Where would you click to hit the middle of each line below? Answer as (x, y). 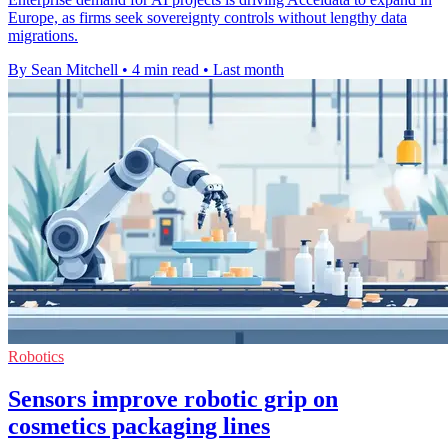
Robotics (36, 357)
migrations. (43, 36)
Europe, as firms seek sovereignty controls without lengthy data (207, 18)
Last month (248, 70)
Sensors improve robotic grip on (173, 398)
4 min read (165, 70)
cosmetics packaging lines (139, 425)
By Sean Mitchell (63, 70)
